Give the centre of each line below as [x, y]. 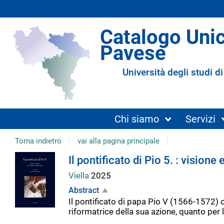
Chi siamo [137, 119]
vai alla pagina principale [118, 141]
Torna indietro [38, 141]
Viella [79, 175]
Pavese [133, 53]
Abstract [83, 190]
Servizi [200, 119]
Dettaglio [51, 164]
